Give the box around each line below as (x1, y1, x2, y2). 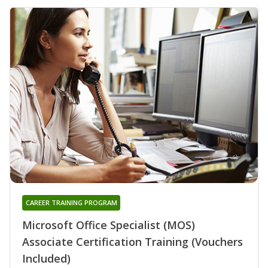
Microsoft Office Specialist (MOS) (22, 218, 195, 233)
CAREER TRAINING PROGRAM (25, 198, 117, 208)
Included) (22, 251, 71, 266)
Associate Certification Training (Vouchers (22, 234, 243, 249)
